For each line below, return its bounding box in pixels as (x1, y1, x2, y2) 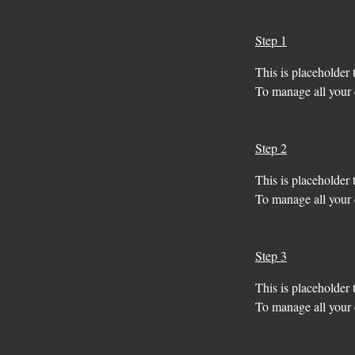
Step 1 (255, 32, 287, 48)
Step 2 (255, 139, 287, 156)
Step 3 (255, 247, 287, 264)
